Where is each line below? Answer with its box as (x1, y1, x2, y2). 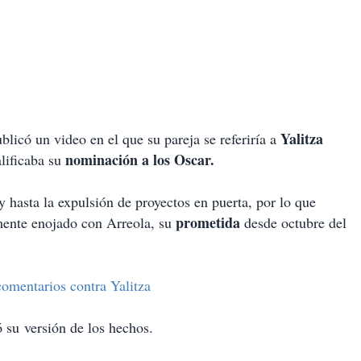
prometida (176, 212, 240, 234)
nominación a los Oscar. (65, 149, 214, 171)
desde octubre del (240, 213, 346, 233)
